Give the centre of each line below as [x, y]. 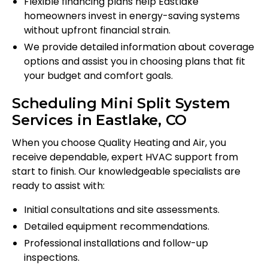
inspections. [52, 258]
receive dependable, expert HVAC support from [125, 157]
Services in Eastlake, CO [100, 120]
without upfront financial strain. [97, 31]
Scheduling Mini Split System [121, 103]
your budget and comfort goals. [98, 76]
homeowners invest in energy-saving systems [132, 16]
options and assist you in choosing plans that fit [135, 62]
